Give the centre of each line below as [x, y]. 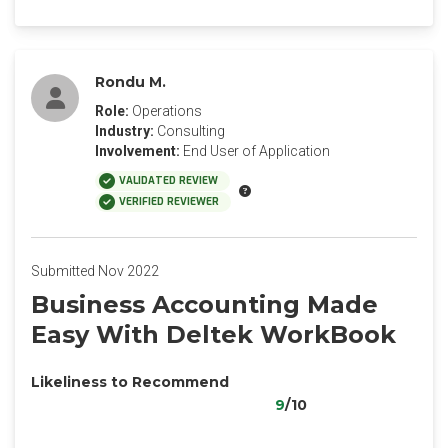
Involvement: [137, 151]
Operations [167, 111]
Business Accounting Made [204, 304]
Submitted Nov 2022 [95, 271]
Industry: [124, 131]
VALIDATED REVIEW [168, 180]
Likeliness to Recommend [130, 382]
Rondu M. [130, 82]
